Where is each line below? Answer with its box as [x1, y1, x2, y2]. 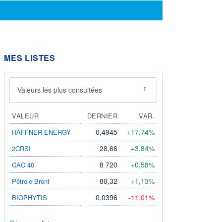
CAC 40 [12, 160, 34, 169]
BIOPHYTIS [12, 192, 47, 202]
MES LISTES [4, 52, 55, 63]
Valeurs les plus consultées [17, 84, 102, 95]
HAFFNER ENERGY [12, 127, 71, 137]
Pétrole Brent [12, 176, 50, 186]
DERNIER [87, 111, 117, 120]
